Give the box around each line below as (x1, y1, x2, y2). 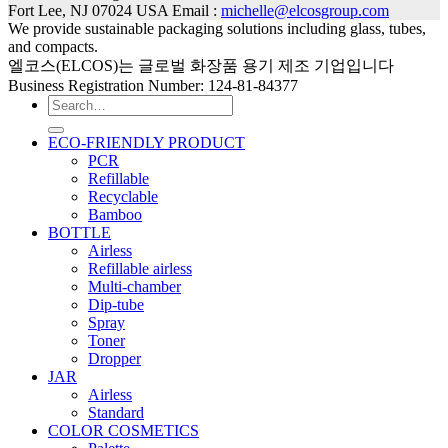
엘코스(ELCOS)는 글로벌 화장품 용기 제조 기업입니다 (8, 57, 394, 74)
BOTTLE (48, 224, 111, 241)
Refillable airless (88, 260, 192, 277)
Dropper (88, 350, 141, 367)
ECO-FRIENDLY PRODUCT (48, 134, 245, 151)
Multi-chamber (88, 278, 181, 295)
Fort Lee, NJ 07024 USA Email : (8, 2, 221, 19)
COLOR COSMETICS (48, 422, 199, 439)
